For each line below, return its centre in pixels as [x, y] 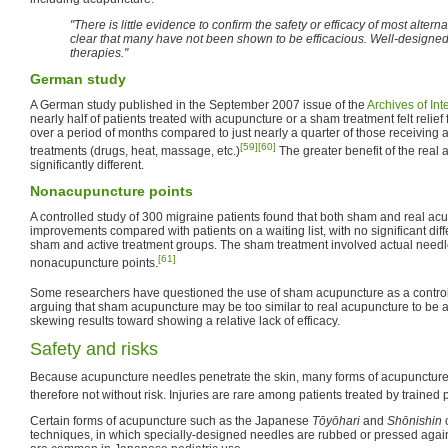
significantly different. [87, 164]
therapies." [99, 52]
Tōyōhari [336, 420]
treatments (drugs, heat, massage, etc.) [135, 150]
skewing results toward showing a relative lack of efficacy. [185, 320]
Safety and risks [94, 348]
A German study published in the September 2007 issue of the [198, 104]
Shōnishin [414, 420]
